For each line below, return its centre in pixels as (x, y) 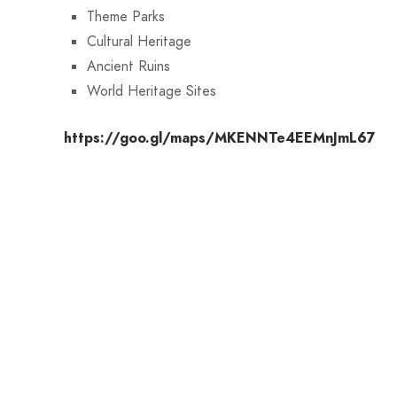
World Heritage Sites (152, 91)
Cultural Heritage (139, 41)
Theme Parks (126, 16)
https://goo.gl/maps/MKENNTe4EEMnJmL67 (220, 138)
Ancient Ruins (128, 66)
